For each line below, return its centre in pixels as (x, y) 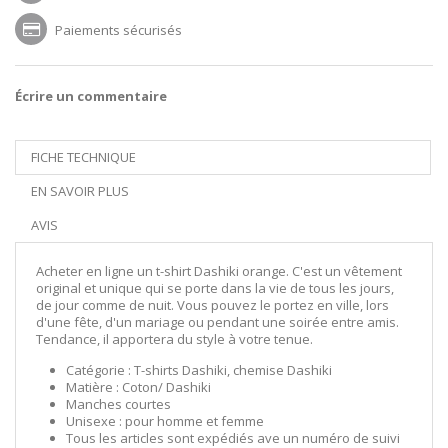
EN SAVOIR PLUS (80, 191)
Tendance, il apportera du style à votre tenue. (174, 339)
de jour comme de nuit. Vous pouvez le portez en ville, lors (212, 305)
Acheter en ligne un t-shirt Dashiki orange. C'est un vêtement (219, 271)
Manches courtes (118, 404)
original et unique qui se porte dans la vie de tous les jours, (215, 288)
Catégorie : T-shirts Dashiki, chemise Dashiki (199, 370)
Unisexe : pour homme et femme (165, 421)
